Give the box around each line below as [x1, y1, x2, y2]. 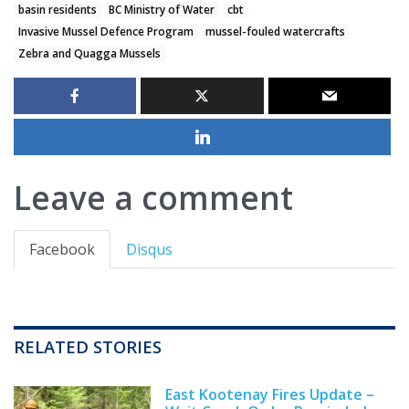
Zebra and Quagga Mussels [17, 46, 161, 62]
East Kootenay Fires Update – [165, 384, 374, 405]
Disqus [126, 239, 173, 260]
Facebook [29, 239, 95, 260]
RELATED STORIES [14, 335, 162, 359]
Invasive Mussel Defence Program [17, 24, 194, 40]
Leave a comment [14, 175, 293, 220]
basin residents [17, 2, 97, 18]
